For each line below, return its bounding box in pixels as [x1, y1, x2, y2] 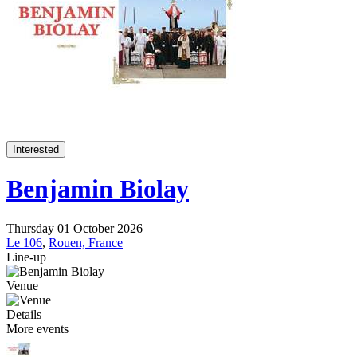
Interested [13, 143, 59, 155]
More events [6, 321, 69, 335]
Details [6, 307, 41, 321]
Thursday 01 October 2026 [6, 221, 143, 235]
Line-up [6, 249, 46, 264]
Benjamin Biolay [6, 175, 189, 204]
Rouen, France [49, 235, 123, 249]
